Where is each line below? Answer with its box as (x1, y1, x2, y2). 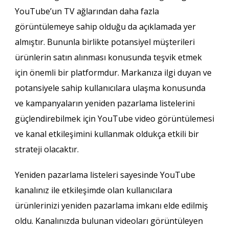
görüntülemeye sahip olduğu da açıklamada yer (14, 21, 196, 33)
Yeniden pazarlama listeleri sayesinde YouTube (14, 169, 195, 181)
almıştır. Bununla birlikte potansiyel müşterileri (14, 36, 195, 48)
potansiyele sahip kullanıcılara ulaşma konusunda (14, 82, 205, 94)
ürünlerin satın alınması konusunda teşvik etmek (14, 52, 202, 63)
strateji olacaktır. (14, 144, 79, 155)
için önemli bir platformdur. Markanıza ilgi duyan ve (14, 67, 212, 79)
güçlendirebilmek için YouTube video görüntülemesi (14, 113, 214, 125)
